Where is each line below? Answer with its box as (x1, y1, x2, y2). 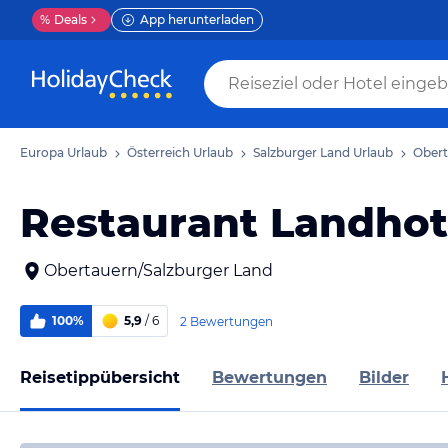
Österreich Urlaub (127, 145, 233, 160)
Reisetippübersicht (20, 367, 180, 387)
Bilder (359, 367, 409, 387)
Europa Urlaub (20, 145, 107, 160)
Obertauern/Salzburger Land (44, 261, 273, 280)
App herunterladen (140, 12, 254, 27)
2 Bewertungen (180, 313, 273, 329)
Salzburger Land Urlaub (253, 145, 393, 160)
